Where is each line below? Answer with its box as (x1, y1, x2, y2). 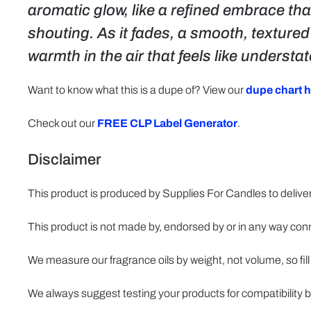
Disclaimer (28, 151, 101, 168)
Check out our (28, 117, 97, 129)
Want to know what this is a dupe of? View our (28, 84, 246, 96)
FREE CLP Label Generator (97, 117, 237, 129)
